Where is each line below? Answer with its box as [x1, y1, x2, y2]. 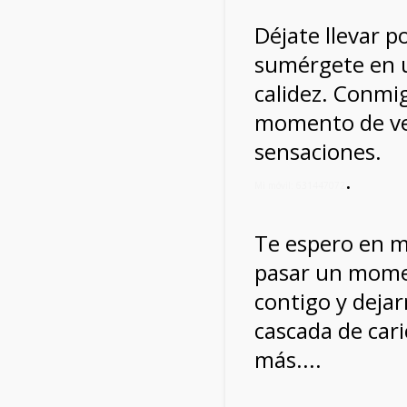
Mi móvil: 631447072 [254, 179, 345, 192]
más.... [254, 344, 322, 374]
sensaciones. [254, 136, 382, 166]
